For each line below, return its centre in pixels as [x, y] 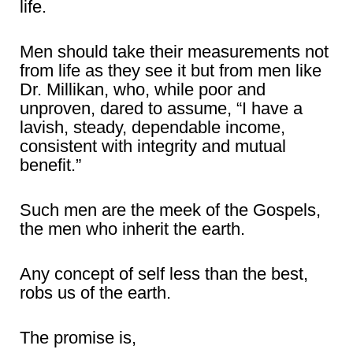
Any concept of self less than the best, [164, 274]
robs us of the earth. [95, 293]
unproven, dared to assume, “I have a [161, 108]
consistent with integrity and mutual [153, 146]
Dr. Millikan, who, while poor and [143, 89]
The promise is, [78, 338]
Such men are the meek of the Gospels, [170, 210]
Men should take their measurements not [174, 52]
